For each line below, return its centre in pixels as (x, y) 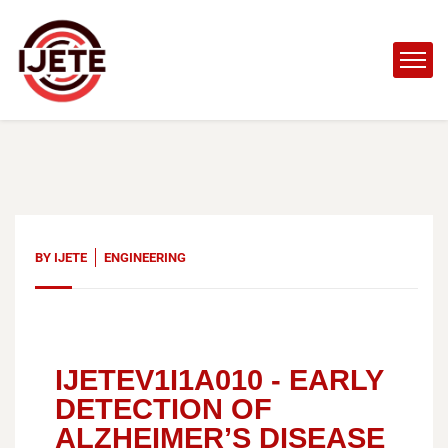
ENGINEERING (145, 257)
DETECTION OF (163, 409)
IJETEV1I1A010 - (172, 380)
